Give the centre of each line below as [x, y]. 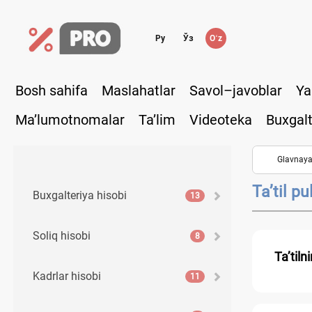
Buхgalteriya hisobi [80, 195]
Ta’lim [157, 119]
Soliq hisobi [62, 235]
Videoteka [221, 119]
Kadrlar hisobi [67, 276]
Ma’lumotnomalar [70, 119]
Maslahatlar [139, 90]
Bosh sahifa [52, 90]
